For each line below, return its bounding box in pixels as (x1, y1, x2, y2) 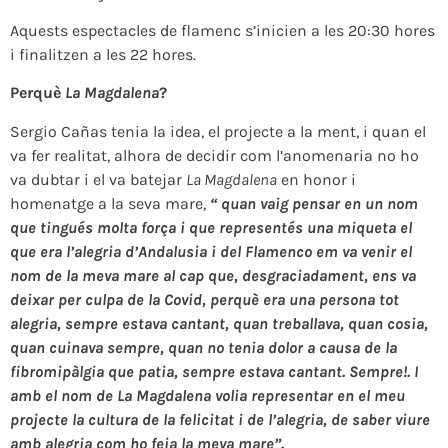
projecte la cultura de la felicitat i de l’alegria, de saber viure (10, 409, 430, 429)
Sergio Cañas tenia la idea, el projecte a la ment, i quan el (10, 121, 426, 141)
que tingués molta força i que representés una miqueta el (10, 217, 412, 237)
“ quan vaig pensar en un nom (210, 193, 418, 213)
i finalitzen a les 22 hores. (10, 44, 196, 64)
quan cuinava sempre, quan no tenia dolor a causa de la (10, 337, 397, 357)
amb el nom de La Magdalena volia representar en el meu (10, 385, 405, 405)
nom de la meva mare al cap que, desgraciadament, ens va (10, 265, 416, 285)
